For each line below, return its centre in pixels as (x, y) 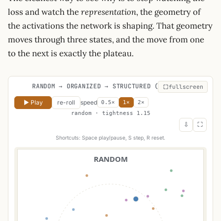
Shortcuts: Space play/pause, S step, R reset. (110, 138)
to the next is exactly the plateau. (71, 54)
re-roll (66, 102)
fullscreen (186, 87)
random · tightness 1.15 (110, 113)
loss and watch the (44, 12)
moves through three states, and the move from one (106, 40)
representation (109, 12)
